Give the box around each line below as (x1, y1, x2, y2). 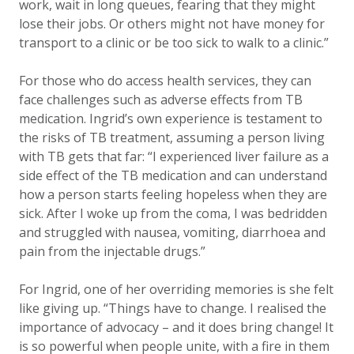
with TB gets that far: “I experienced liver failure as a (19, 148, 329, 165)
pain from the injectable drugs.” (19, 243, 209, 260)
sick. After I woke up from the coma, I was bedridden (19, 205, 327, 222)
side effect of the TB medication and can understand (19, 167, 327, 184)
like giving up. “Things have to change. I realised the (19, 299, 326, 317)
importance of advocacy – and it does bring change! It (19, 318, 333, 336)
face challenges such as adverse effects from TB (19, 91, 303, 108)
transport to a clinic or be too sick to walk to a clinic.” (19, 34, 329, 51)
